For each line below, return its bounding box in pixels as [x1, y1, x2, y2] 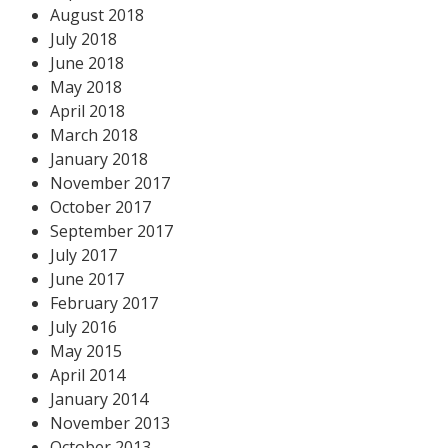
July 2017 [50, 243, 117, 266]
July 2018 [50, 27, 117, 50]
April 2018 [50, 99, 125, 122]
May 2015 [50, 339, 122, 362]
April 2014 [50, 363, 125, 386]
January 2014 [50, 387, 148, 410]
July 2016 [50, 315, 117, 338]
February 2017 [50, 291, 158, 314]
